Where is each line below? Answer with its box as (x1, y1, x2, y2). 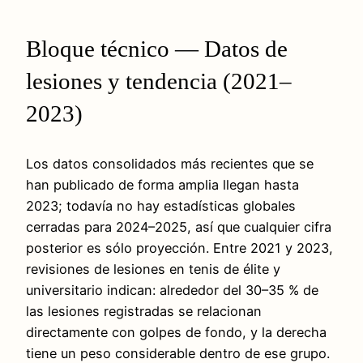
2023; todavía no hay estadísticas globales (26, 198, 296, 215)
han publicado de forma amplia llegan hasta (26, 177, 299, 194)
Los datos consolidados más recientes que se (26, 156, 314, 173)
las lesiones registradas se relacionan (26, 303, 262, 320)
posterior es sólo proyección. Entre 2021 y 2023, (26, 240, 333, 257)
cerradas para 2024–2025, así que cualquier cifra (26, 219, 331, 236)
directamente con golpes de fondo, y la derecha (26, 324, 327, 341)
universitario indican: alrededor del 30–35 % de (26, 282, 318, 299)
